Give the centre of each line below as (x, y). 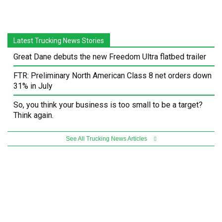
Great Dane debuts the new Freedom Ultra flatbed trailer (110, 56)
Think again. (33, 115)
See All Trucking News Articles (107, 139)
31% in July (33, 86)
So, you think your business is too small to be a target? (108, 105)
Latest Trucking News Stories (59, 40)
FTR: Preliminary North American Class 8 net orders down (112, 75)
